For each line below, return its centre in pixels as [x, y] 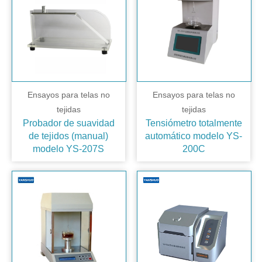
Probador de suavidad [68, 123]
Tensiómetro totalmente [194, 123]
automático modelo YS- [194, 136]
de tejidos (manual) [68, 136]
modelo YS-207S [68, 149]
